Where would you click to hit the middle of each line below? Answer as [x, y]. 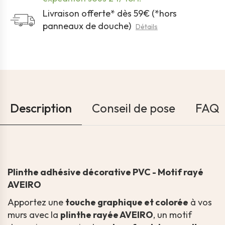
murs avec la [34, 215]
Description [41, 108]
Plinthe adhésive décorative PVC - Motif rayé [105, 172]
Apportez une [36, 202]
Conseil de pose [134, 108]
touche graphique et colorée [127, 202]
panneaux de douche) [88, 26]
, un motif [173, 215]
